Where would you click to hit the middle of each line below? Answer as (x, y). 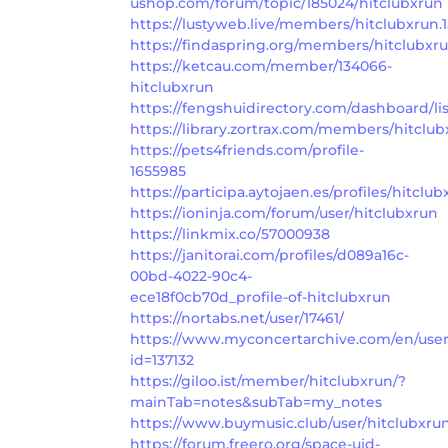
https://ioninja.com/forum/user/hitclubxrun (284, 212)
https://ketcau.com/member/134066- (261, 65)
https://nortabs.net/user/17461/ (237, 317)
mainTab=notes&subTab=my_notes (256, 401)
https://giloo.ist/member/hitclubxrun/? (268, 380)
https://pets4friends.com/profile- (247, 149)
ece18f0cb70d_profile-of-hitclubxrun (260, 296)
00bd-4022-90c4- (191, 275)
